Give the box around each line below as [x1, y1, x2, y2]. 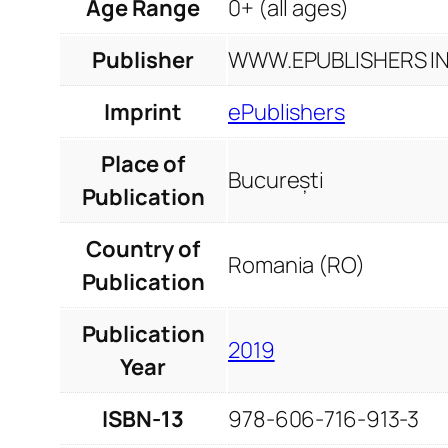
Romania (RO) [228, 250, 365, 281]
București [228, 165, 325, 196]
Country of [85, 234, 200, 265]
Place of [100, 149, 186, 180]
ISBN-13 [102, 404, 184, 435]
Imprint [103, 97, 183, 128]
